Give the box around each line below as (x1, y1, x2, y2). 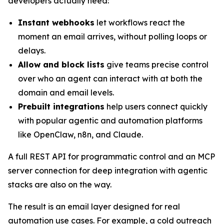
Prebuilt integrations (18, 101, 104, 111)
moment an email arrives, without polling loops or (18, 31, 207, 41)
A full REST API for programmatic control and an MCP (8, 151, 215, 161)
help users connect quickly (104, 101, 207, 111)
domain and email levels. (18, 87, 114, 97)
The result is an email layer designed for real (8, 201, 180, 211)
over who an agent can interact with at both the (18, 73, 202, 83)
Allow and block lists (18, 59, 104, 69)
